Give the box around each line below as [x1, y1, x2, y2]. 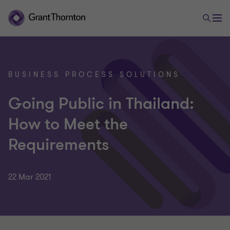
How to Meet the [8, 113, 128, 135]
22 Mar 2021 [8, 171, 51, 183]
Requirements [8, 134, 109, 156]
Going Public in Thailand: [8, 93, 194, 114]
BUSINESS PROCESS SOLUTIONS [8, 70, 180, 80]
